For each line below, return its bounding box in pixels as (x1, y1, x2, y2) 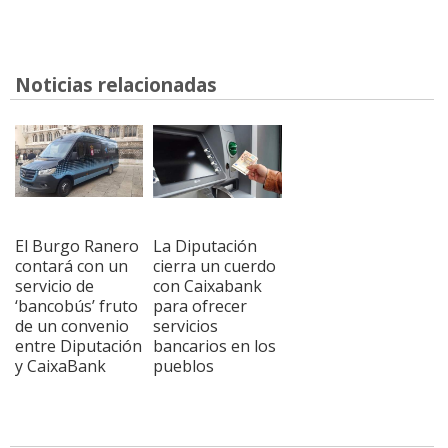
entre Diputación (15, 335, 142, 358)
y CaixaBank (15, 355, 106, 378)
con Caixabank (153, 275, 263, 298)
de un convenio (15, 315, 129, 338)
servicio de (15, 275, 94, 298)
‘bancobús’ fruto (15, 295, 138, 318)
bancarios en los (153, 335, 277, 358)
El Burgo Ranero (15, 235, 139, 258)
